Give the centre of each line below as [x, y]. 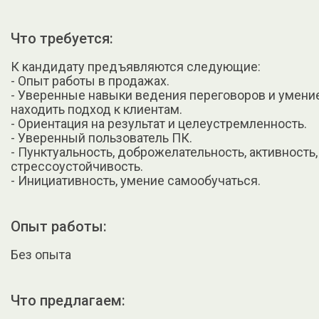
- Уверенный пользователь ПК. [101, 138]
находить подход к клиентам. [96, 110]
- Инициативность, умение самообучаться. [136, 181]
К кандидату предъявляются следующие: [136, 67]
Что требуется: [62, 39]
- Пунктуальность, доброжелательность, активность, [164, 152]
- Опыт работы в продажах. [90, 81]
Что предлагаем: [68, 301]
